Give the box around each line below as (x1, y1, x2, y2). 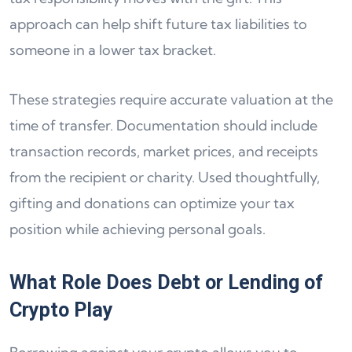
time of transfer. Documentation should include (9, 116, 317, 134)
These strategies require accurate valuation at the (9, 90, 333, 108)
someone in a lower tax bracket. (9, 41, 216, 59)
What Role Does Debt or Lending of (9, 271, 323, 294)
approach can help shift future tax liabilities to (9, 15, 307, 33)
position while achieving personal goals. (9, 220, 266, 238)
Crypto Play (9, 299, 113, 321)
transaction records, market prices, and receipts (9, 142, 318, 160)
